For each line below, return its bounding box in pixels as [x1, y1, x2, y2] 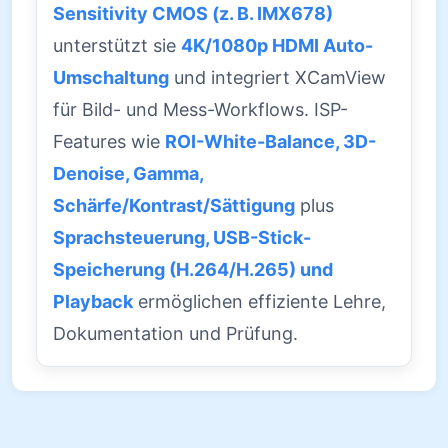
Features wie [53, 130, 165, 152]
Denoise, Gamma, [53, 162, 203, 184]
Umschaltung [53, 66, 169, 88]
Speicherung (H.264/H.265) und [53, 258, 333, 280]
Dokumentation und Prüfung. [53, 322, 298, 344]
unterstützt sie [53, 34, 181, 56]
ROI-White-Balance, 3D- [165, 130, 376, 152]
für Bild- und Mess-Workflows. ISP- [53, 98, 348, 120]
